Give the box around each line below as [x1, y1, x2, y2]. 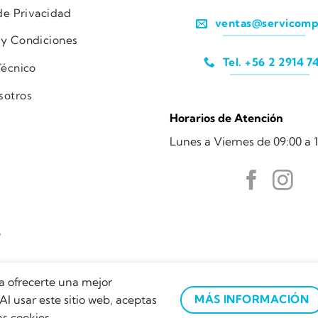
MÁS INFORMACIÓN [194, 292, 309, 307]
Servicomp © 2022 [72, 295, 148, 307]
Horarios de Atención [170, 111, 283, 126]
